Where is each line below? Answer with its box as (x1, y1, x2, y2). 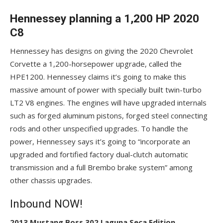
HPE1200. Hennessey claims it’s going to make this (10, 72, 186, 82)
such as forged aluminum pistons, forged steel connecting (10, 111, 208, 120)
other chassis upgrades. (10, 175, 92, 185)
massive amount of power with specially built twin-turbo (10, 85, 202, 95)
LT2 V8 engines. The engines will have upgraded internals (10, 98, 207, 108)
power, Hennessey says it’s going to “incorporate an (10, 136, 190, 146)
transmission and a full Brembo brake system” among (10, 162, 193, 172)
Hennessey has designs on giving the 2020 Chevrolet (10, 46, 193, 56)
